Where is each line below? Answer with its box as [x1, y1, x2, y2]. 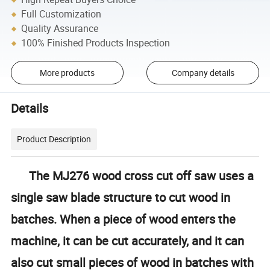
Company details [171, 66, 234, 78]
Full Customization [21, 7, 102, 21]
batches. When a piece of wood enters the [11, 211, 236, 228]
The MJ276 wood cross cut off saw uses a [11, 168, 254, 184]
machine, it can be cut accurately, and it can [11, 233, 245, 250]
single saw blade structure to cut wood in [11, 189, 231, 206]
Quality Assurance [21, 22, 99, 36]
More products [39, 66, 95, 78]
